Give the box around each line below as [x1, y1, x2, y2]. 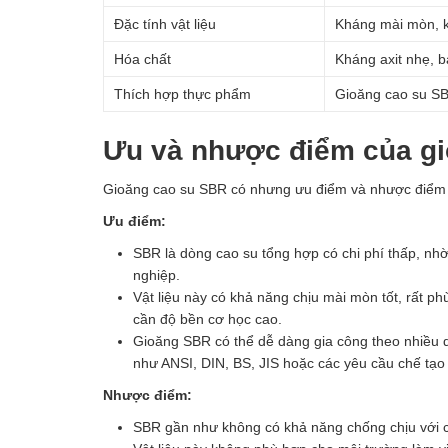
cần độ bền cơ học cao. [133, 310, 282, 327]
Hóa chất [114, 50, 171, 67]
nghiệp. [133, 266, 180, 283]
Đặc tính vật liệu [114, 15, 216, 32]
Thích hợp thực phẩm [114, 85, 251, 102]
